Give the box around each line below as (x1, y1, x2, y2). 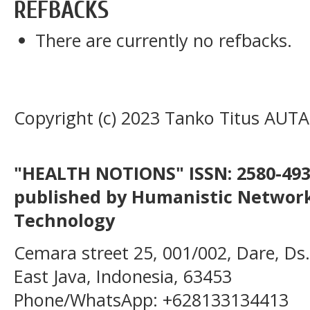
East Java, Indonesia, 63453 (14, 264, 232, 288)
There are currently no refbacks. (35, 28, 293, 53)
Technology (14, 208, 134, 232)
